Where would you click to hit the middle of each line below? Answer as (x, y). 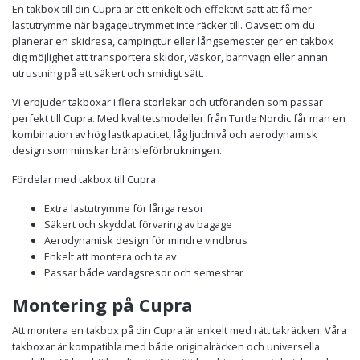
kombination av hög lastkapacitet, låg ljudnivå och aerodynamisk (165, 134)
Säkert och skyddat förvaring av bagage (138, 224)
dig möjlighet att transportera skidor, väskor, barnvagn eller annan (170, 57)
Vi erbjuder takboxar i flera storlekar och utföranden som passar (168, 102)
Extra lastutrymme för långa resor (124, 208)
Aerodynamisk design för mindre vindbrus (146, 240)
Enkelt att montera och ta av (110, 256)
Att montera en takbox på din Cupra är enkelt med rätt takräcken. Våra (179, 330)
